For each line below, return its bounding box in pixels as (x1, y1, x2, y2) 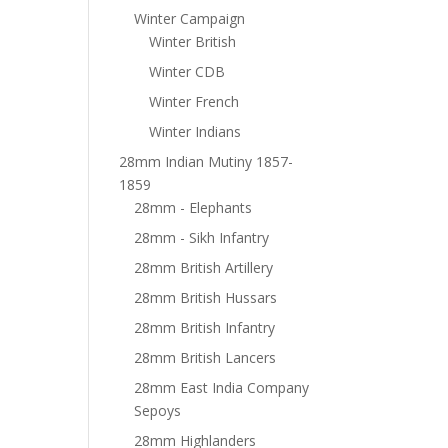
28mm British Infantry (134, 318, 276, 337)
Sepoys (134, 401, 182, 420)
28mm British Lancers (134, 348, 277, 367)
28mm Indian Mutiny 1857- (119, 152, 294, 171)
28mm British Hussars (134, 288, 278, 307)
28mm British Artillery (134, 258, 274, 277)
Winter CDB (149, 62, 226, 81)
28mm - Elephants (134, 198, 253, 217)
